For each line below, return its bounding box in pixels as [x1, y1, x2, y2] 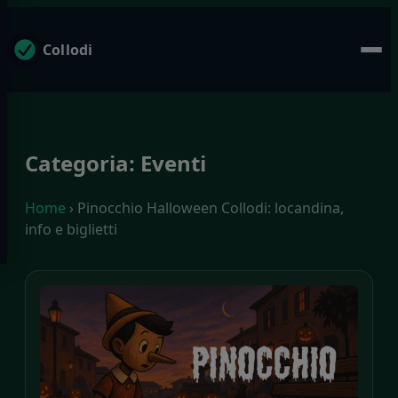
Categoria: [25, 147, 140, 178]
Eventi [140, 147, 206, 178]
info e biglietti [25, 219, 117, 239]
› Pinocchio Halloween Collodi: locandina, [66, 197, 344, 218]
